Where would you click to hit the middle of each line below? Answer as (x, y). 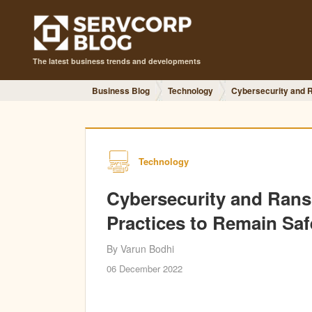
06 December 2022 (145, 268)
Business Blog (121, 91)
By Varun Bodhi (140, 249)
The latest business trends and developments (117, 61)
